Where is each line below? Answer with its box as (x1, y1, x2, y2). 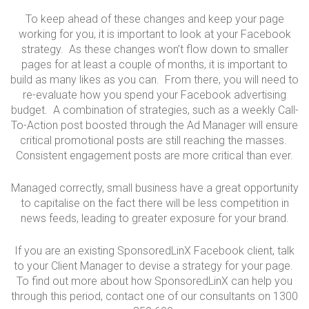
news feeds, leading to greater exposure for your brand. (20, 212, 289, 225)
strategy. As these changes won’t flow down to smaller (21, 43, 288, 56)
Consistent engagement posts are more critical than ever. (16, 149, 293, 162)
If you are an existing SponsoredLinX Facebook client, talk (14, 244, 295, 257)
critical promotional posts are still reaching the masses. (19, 134, 290, 147)
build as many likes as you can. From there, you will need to (10, 73, 299, 86)
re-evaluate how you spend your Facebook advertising (23, 88, 286, 101)
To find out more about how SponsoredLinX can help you (17, 275, 292, 288)
